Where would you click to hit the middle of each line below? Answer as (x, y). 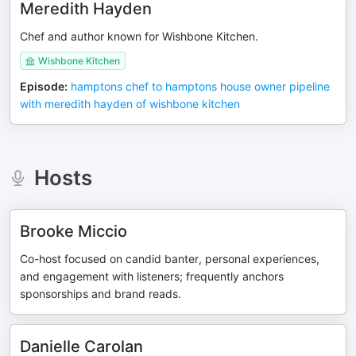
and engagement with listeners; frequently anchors (152, 276)
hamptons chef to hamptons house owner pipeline (200, 86)
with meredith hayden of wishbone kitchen (130, 104)
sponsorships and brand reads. (101, 294)
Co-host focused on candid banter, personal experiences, (170, 259)
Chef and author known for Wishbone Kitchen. (139, 36)
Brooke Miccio (74, 231)
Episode (42, 86)
